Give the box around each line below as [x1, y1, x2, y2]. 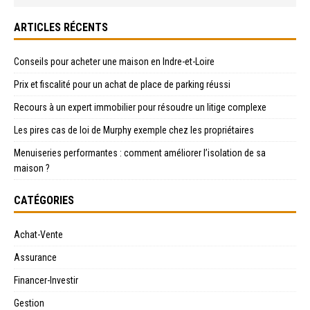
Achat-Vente [14, 229, 63, 241]
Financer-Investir [14, 275, 78, 286]
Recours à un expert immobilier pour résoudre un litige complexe [14, 102, 266, 113]
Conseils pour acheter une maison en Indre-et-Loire [14, 56, 215, 68]
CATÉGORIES [14, 194, 74, 208]
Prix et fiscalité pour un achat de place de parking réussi [14, 79, 230, 91]
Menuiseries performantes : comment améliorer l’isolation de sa [14, 147, 266, 159]
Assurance [14, 252, 57, 264]
